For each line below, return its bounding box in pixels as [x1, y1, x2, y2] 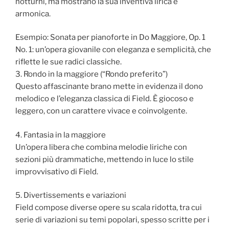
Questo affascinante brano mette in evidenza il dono [15, 82, 203, 91]
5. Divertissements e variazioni [15, 191, 126, 200]
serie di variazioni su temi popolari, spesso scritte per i [15, 215, 210, 225]
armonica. [15, 9, 51, 18]
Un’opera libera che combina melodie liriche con [15, 142, 187, 152]
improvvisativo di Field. [15, 167, 98, 176]
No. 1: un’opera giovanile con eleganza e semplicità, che [15, 45, 211, 55]
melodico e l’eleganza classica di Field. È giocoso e [15, 94, 194, 104]
